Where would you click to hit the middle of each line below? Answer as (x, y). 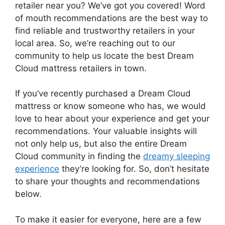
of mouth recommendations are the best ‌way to (111, 18)
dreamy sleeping (177, 156)
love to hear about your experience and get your (112, 119)
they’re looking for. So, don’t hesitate (134, 169)
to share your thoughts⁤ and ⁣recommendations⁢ (107, 181)
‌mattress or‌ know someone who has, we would (110, 106)
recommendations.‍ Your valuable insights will (106, 131)
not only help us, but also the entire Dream (101, 144)
